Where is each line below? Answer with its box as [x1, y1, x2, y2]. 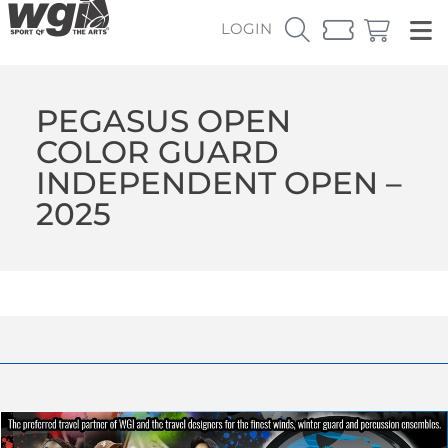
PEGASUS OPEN [35, 101, 291, 140]
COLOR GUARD [35, 132, 279, 171]
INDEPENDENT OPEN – [35, 163, 402, 202]
